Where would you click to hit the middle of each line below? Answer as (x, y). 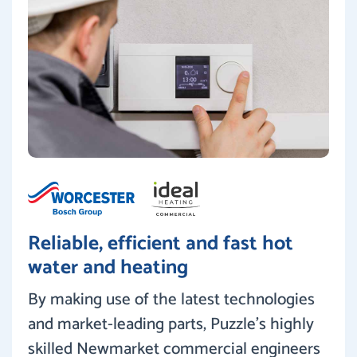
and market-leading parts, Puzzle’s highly (171, 324)
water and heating (108, 267)
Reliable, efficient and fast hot (161, 243)
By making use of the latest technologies (171, 299)
